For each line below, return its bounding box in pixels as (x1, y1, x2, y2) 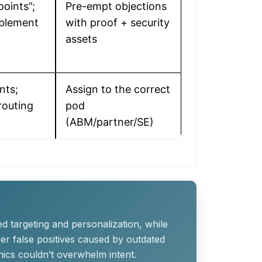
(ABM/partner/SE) (65, 116, 154, 128)
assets (65, 33, 97, 45)
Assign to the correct (65, 83, 170, 95)
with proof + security (65, 16, 170, 29)
